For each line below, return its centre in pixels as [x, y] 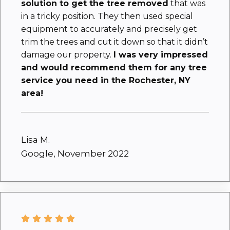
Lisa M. [35, 139]
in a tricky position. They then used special [107, 16]
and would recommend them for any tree [114, 67]
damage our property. [67, 54]
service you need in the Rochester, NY [106, 80]
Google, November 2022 [75, 153]
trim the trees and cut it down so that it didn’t [114, 42]
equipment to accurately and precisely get [109, 29]
